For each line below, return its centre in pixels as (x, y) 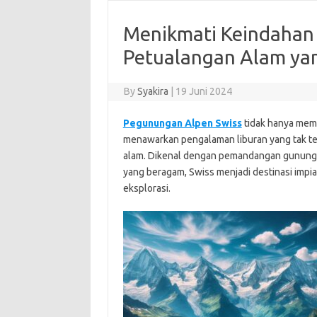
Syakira (153, 91)
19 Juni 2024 (204, 91)
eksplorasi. (146, 188)
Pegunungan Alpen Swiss (182, 123)
